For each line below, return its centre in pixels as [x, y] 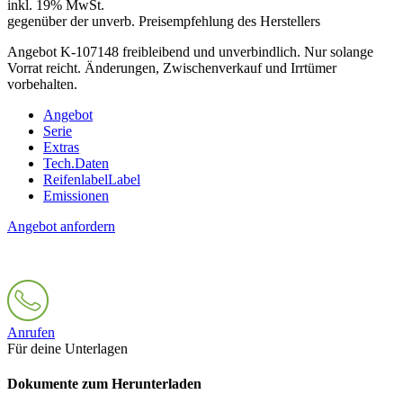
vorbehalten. [42, 84]
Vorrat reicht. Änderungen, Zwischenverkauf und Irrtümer [172, 67]
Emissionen [76, 195]
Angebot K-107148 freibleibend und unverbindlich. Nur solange [190, 51]
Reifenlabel [76, 179]
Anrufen [31, 332]
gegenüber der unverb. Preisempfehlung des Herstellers [164, 21]
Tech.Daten [76, 163]
